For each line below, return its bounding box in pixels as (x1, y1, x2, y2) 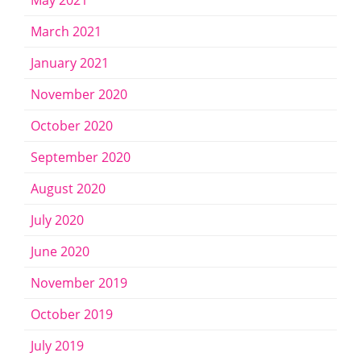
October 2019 (31, 305, 113, 324)
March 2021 (31, 23, 102, 41)
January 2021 (31, 54, 109, 73)
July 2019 (31, 337, 84, 355)
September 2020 (31, 148, 131, 167)
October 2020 (31, 117, 113, 135)
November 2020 (31, 85, 127, 104)
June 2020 (31, 243, 89, 261)
